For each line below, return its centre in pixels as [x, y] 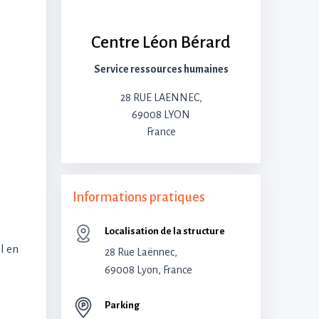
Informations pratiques [139, 197]
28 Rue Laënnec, [141, 252]
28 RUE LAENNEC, [161, 98]
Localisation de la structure [165, 231]
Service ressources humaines [161, 69]
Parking [122, 305]
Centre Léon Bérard [161, 42]
